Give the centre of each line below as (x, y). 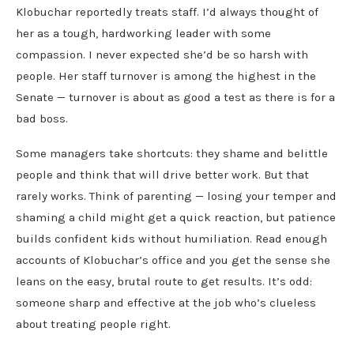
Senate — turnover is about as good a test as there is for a (175, 97)
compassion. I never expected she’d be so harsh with (162, 54)
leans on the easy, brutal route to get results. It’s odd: (164, 281)
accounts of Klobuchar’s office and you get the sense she (173, 260)
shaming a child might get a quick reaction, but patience (176, 217)
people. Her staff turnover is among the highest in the (166, 75)
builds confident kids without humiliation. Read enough (171, 238)
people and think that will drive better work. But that (162, 174)
